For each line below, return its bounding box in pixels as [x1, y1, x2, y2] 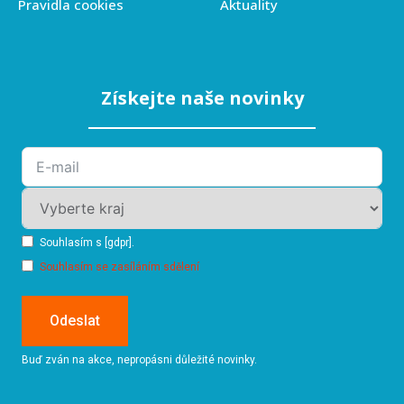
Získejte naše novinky [100, 85, 304, 110]
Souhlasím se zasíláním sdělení [40, 260, 199, 273]
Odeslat [50, 311, 100, 329]
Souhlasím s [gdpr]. [40, 235, 134, 249]
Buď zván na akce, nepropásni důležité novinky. [22, 353, 257, 366]
